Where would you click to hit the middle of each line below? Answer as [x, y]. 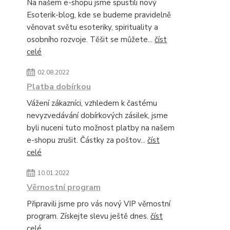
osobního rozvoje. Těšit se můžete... [91, 40]
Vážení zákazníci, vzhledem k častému [92, 103]
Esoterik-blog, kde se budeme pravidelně [99, 15]
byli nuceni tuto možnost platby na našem [101, 128]
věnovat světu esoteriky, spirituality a [92, 27]
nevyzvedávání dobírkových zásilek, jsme [97, 116]
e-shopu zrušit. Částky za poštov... [87, 140]
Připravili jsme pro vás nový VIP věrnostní [99, 204]
